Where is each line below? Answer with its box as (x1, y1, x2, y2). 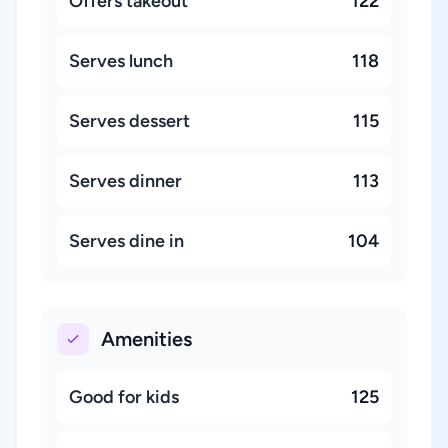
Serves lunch (69, 50, 173, 72)
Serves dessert (69, 110, 190, 132)
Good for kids (69, 386, 179, 408)
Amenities (101, 327, 192, 351)
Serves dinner (69, 170, 182, 192)
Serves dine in (69, 230, 184, 252)
